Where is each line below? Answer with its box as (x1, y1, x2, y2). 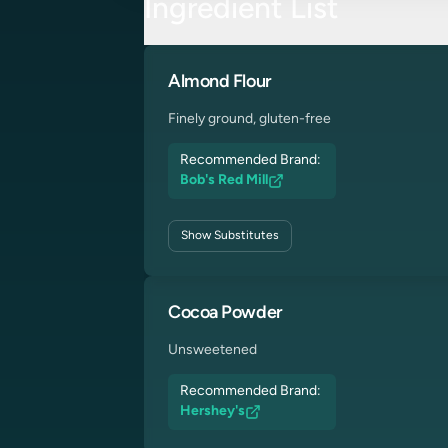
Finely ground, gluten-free (168, 112, 331, 127)
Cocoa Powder (168, 304, 283, 323)
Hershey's (180, 404, 245, 419)
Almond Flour (168, 73, 272, 92)
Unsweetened (168, 343, 257, 358)
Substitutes (211, 230, 279, 242)
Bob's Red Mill (180, 173, 268, 188)
